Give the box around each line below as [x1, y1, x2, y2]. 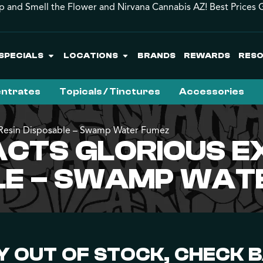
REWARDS [184, 51, 231, 60]
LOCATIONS [63, 51, 118, 60]
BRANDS [137, 51, 176, 60]
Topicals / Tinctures [59, 86, 160, 97]
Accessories [179, 86, 244, 97]
